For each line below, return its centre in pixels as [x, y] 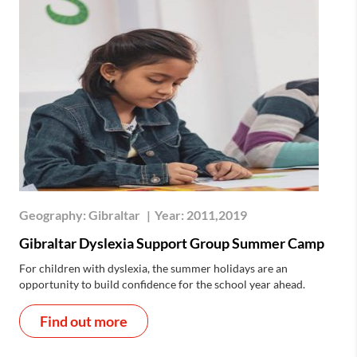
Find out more [84, 321]
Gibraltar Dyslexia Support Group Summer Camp [172, 243]
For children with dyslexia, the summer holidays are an [153, 268]
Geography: [54, 214]
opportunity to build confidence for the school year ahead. [162, 284]
